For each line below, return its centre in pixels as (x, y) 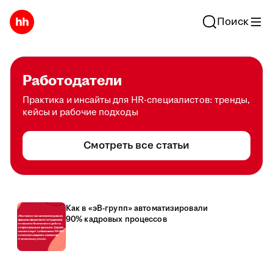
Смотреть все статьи (136, 146)
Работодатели (72, 81)
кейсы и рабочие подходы (80, 112)
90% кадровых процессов (116, 219)
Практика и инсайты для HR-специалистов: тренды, (136, 100)
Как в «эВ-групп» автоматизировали (137, 208)
